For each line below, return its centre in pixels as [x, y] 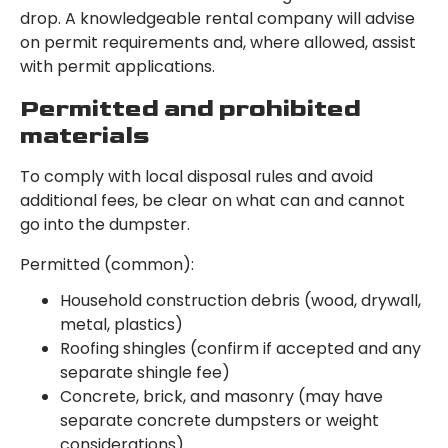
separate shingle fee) [145, 373]
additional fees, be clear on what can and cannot [212, 201]
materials [85, 136]
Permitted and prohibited [190, 109]
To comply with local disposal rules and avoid [196, 177]
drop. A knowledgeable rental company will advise [217, 19]
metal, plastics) [121, 325]
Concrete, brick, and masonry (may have [221, 397]
